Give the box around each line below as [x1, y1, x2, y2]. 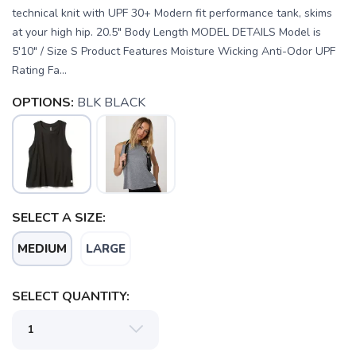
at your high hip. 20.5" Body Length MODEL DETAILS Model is [12, 24, 321, 40]
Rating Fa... [12, 62, 67, 78]
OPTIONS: [12, 93, 74, 111]
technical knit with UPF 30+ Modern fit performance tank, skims [12, 5, 332, 21]
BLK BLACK [77, 93, 145, 111]
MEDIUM [17, 240, 67, 257]
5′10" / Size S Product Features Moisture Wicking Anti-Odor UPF [12, 43, 335, 59]
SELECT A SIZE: [12, 208, 106, 226]
